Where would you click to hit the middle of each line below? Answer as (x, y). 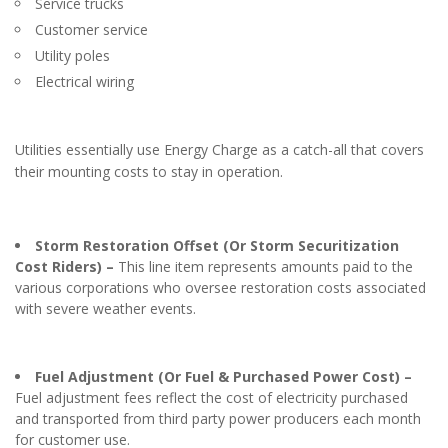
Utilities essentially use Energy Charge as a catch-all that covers (219, 150)
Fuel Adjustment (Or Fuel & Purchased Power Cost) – (223, 377)
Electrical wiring (84, 82)
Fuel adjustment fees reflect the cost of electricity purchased (211, 398)
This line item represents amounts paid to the (265, 267)
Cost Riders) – (66, 267)
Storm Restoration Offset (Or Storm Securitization (217, 246)
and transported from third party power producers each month (218, 419)
